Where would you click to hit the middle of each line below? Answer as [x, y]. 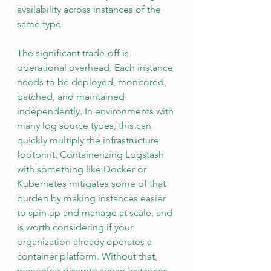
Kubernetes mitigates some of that [93, 184]
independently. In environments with [96, 111]
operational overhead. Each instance [96, 68]
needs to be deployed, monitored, [93, 82]
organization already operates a [86, 242]
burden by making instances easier [93, 198]
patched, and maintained [72, 97]
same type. [40, 24]
